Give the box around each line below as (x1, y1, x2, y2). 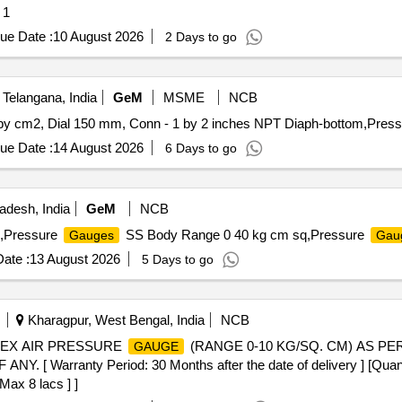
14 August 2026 (52, 140, 144, 155)
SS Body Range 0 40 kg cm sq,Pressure (121, 227, 368, 242)
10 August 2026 (52, 29, 144, 44)
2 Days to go (164, 30, 237, 44)
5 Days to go (141, 252, 214, 267)
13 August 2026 (29, 251, 120, 267)
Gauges (68, 228, 114, 242)
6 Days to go (164, 141, 237, 155)
